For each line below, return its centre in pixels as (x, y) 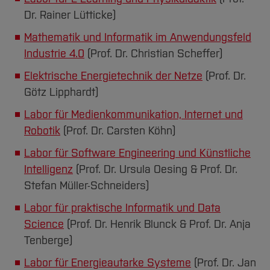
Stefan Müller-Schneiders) (86, 185)
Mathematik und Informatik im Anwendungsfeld (138, 37)
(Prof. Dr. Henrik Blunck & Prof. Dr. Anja (157, 224)
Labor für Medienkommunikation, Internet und (133, 114)
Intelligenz (49, 169)
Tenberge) (48, 240)
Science (44, 224)
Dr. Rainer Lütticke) (70, 15)
